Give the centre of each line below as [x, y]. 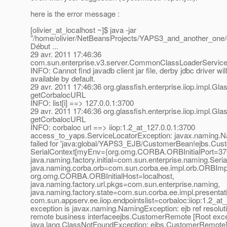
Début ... [44, 46]
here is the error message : [75, 14]
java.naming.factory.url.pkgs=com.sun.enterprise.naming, [125, 184]
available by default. [63, 79]
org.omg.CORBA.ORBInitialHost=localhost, [102, 176]
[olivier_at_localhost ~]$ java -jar [83, 30]
